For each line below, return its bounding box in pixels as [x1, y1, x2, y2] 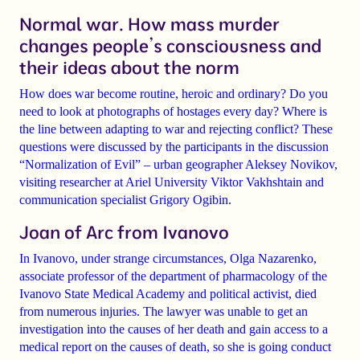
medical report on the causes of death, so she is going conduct [19, 340, 331, 354]
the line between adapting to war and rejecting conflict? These [19, 122, 333, 137]
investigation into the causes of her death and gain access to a [19, 322, 328, 337]
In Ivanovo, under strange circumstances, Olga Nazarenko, [19, 252, 317, 266]
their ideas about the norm [19, 56, 239, 80]
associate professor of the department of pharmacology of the [19, 269, 327, 284]
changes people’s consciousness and [19, 35, 321, 58]
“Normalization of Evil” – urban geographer [19, 157, 245, 172]
